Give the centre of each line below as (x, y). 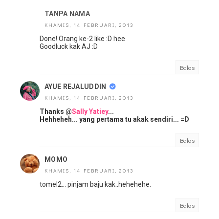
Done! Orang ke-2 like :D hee (82, 39)
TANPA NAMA (67, 14)
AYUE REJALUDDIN (76, 87)
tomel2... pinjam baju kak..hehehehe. (95, 184)
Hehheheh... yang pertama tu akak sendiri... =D (114, 119)
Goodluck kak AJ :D (69, 46)
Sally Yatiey (90, 111)
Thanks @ (56, 111)
